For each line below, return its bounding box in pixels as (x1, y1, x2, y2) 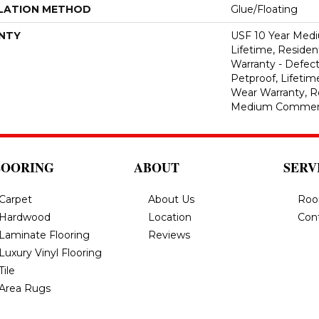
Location (148, 211, 192, 224)
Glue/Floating (231, 3, 298, 16)
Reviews (148, 229, 190, 241)
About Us (148, 193, 194, 206)
